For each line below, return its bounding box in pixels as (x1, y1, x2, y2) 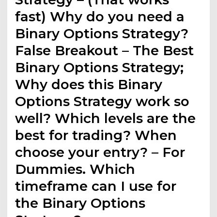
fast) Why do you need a (15, 8, 185, 25)
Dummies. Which (15, 161, 136, 178)
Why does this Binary (15, 76, 163, 93)
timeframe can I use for (15, 178, 177, 195)
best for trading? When (15, 127, 177, 144)
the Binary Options (15, 195, 146, 212)
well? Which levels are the (15, 110, 196, 127)
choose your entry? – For (15, 144, 186, 161)
